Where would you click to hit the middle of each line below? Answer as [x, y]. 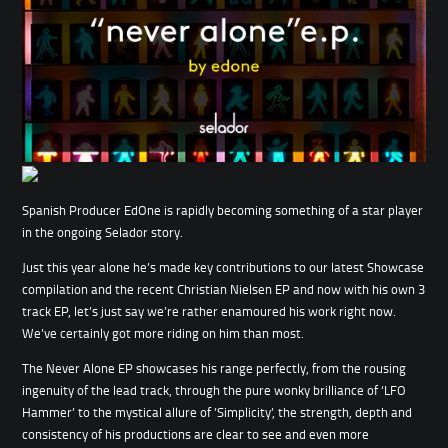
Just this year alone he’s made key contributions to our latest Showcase [223, 267]
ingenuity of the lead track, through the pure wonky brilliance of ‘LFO [214, 390]
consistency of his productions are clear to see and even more [196, 434]
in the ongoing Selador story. [103, 232]
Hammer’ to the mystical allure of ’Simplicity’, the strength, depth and [217, 412]
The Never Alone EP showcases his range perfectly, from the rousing [214, 368]
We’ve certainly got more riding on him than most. [163, 333]
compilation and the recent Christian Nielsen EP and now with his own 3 [224, 289]
